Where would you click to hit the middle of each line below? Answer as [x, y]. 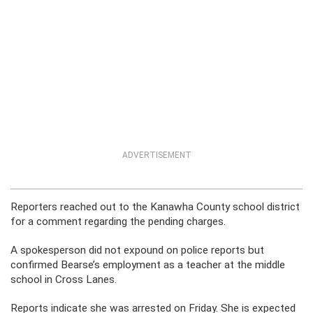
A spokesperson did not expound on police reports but [137, 250]
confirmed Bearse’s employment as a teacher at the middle [148, 265]
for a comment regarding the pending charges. [118, 221]
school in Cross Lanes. [64, 279]
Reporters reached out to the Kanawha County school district [155, 207]
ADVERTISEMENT [156, 155]
